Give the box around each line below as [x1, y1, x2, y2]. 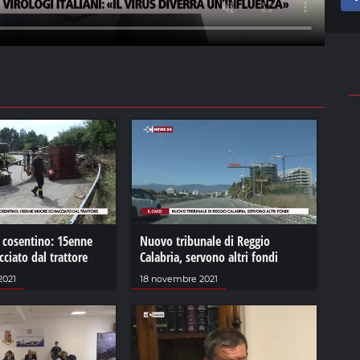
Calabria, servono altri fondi [139, 247, 278, 266]
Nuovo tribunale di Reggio [139, 231, 270, 250]
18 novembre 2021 [139, 272, 218, 284]
